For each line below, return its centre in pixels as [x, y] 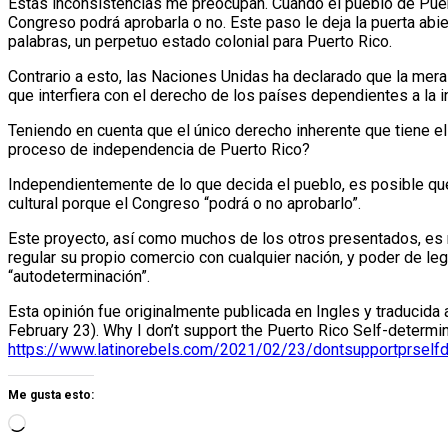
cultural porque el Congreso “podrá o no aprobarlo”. [184, 203]
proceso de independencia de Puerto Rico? [159, 149]
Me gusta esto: [51, 395]
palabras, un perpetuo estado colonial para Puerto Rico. [200, 41]
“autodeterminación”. [79, 276]
